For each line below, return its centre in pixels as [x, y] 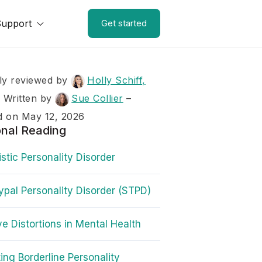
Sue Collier [97, 98]
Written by [29, 98]
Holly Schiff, [116, 80]
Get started [124, 23]
